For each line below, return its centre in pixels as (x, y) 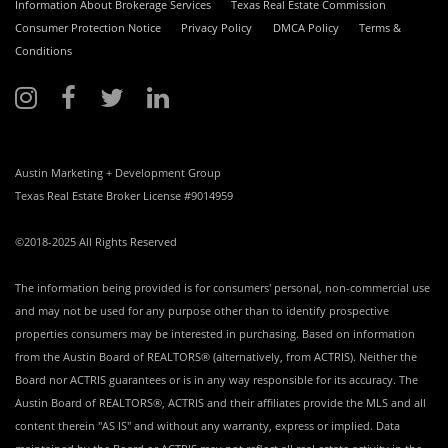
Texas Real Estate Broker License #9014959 (124, 195)
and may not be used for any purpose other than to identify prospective (202, 310)
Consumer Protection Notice (88, 28)
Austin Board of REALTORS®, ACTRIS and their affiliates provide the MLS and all (220, 402)
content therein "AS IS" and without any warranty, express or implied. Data (207, 425)
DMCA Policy (305, 28)
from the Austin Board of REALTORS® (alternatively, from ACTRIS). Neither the (216, 356)
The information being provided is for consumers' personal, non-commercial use (222, 287)
